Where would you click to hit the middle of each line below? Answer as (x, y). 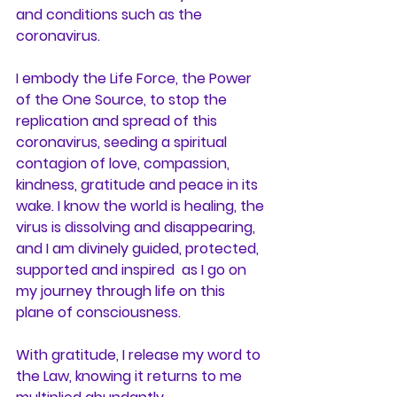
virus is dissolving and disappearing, (137, 227)
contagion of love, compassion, (125, 163)
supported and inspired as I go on (133, 270)
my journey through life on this (122, 291)
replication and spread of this (118, 121)
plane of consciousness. (98, 312)
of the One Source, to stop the (123, 100)
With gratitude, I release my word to (140, 355)
